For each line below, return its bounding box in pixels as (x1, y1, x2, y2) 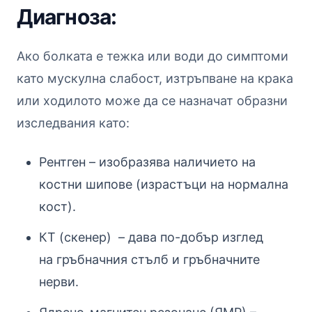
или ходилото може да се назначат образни (17, 93, 288, 108)
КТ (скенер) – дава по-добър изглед (39, 229, 263, 244)
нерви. (39, 274, 79, 289)
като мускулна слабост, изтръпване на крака (17, 70, 293, 86)
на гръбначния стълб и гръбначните (39, 251, 260, 267)
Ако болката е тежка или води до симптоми (17, 48, 288, 63)
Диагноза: (17, 3, 116, 29)
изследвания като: (17, 115, 130, 130)
